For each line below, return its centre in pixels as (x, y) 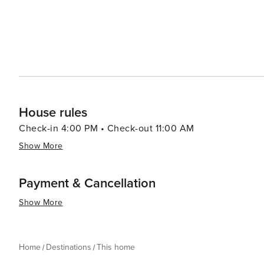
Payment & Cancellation (87, 184)
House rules (53, 113)
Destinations (69, 247)
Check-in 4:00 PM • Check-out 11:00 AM (107, 128)
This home (116, 247)
